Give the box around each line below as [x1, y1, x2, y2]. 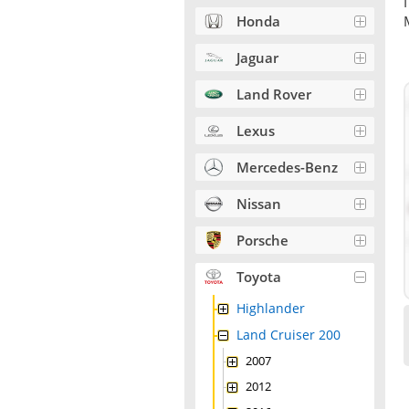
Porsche [236, 231, 288, 249]
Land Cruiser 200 [236, 326, 341, 343]
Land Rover [236, 85, 311, 103]
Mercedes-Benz [236, 158, 338, 176]
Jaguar [236, 48, 278, 67]
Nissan [236, 194, 281, 213]
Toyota [236, 267, 281, 286]
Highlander [236, 299, 305, 317]
